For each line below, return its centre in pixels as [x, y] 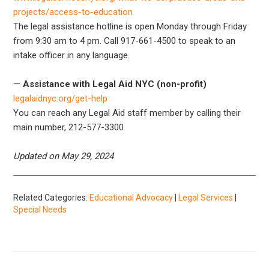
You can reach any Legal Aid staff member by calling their [127, 113]
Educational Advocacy [131, 197]
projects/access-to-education [73, 12]
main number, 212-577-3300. [70, 127]
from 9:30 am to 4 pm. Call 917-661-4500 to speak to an [125, 41]
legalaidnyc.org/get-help [61, 98]
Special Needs [40, 209]
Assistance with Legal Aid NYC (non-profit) [115, 84]
